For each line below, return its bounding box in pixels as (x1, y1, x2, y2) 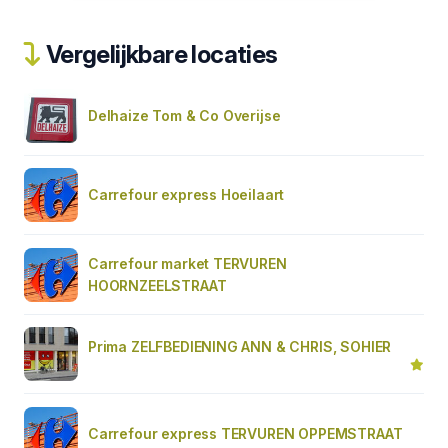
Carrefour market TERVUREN (88, 254, 287, 272)
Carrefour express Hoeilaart (88, 185, 285, 203)
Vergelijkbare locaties (41, 39, 278, 69)
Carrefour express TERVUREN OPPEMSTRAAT (88, 424, 403, 442)
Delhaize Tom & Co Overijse (88, 106, 281, 124)
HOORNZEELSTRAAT (88, 276, 227, 294)
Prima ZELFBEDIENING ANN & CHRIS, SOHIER (88, 337, 392, 355)
